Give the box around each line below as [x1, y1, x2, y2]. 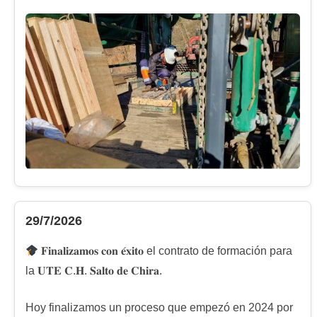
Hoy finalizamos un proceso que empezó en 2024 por [25, 301, 293, 314]
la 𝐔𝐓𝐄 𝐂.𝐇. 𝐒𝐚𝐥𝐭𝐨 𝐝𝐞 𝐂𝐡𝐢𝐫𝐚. [25, 265, 162, 277]
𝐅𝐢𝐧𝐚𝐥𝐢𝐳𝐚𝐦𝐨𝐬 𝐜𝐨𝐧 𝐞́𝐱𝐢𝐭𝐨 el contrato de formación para [38, 245, 293, 258]
